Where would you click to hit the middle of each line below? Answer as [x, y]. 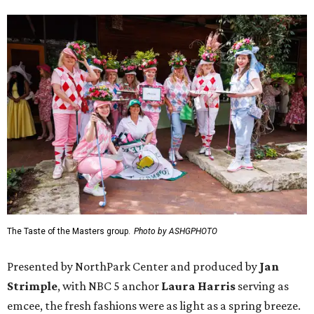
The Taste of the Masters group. [69, 232]
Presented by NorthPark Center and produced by [133, 267]
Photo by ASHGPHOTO [176, 232]
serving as [262, 286]
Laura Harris [198, 286]
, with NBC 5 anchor [109, 286]
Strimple [32, 286]
